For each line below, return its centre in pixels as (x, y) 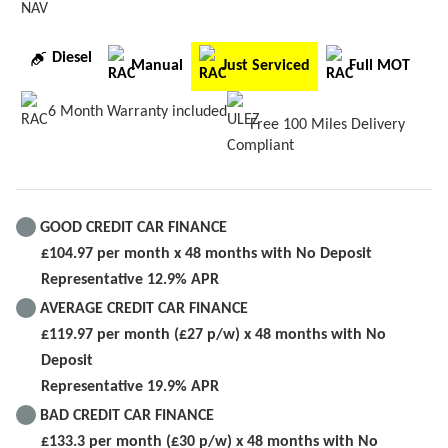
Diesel (72, 58)
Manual (157, 66)
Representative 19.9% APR (130, 386)
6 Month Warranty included (135, 111)
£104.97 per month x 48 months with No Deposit (206, 253)
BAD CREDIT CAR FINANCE (127, 415)
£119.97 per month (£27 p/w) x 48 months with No (213, 334)
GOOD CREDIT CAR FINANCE (133, 227)
